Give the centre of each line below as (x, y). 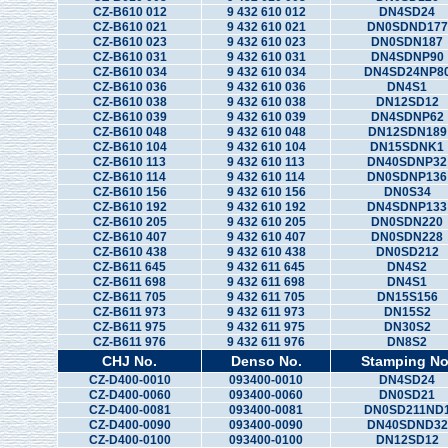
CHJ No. (129, 361)
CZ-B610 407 (129, 237)
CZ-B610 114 (129, 177)
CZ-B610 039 (129, 117)
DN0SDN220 (407, 222)
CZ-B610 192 (129, 207)
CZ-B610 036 (129, 87)
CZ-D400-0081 (129, 410)
